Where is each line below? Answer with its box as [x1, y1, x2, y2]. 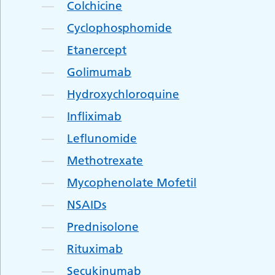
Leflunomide [67, 131, 137, 145]
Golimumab [67, 64, 132, 79]
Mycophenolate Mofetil [67, 175, 197, 190]
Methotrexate [67, 153, 144, 168]
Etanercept [67, 42, 127, 57]
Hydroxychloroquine [67, 87, 180, 101]
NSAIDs [67, 197, 107, 212]
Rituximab [67, 241, 123, 256]
